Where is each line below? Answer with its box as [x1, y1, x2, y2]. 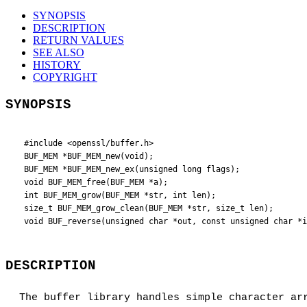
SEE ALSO [33, 47, 84, 59]
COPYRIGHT [33, 71, 97, 84]
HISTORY [33, 59, 81, 71]
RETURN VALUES [33, 34, 124, 47]
